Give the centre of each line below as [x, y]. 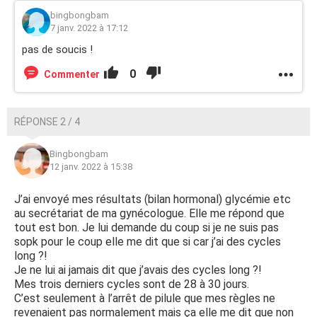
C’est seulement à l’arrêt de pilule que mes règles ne [145, 299]
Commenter [72, 75]
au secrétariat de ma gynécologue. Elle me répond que [149, 214]
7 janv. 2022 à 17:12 [89, 28]
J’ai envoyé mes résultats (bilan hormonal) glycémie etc [152, 200]
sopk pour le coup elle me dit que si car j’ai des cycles [148, 242]
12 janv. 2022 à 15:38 [91, 167]
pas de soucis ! [57, 50]
